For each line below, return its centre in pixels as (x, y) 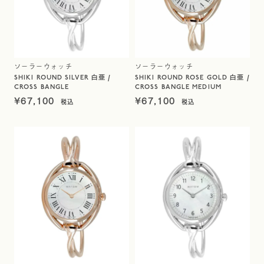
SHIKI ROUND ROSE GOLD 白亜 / (192, 78)
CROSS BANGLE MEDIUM (178, 88)
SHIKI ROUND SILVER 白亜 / (63, 78)
